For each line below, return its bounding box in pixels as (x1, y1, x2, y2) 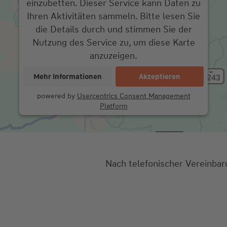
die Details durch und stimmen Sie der (35, 23, 192, 36)
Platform (99, 101, 128, 111)
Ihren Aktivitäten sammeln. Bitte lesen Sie (27, 10, 200, 23)
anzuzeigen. (90, 50, 137, 62)
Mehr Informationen (33, 72, 102, 82)
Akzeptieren (139, 72, 180, 82)
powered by (36, 91, 77, 101)
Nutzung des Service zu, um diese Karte (32, 36, 195, 49)
